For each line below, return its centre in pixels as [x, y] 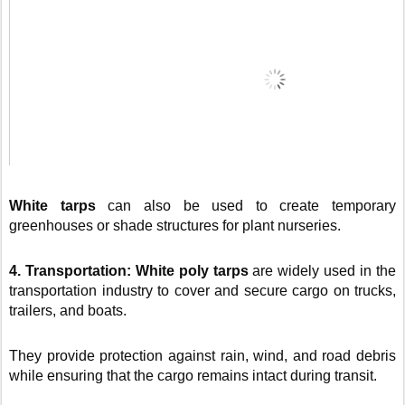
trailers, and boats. [70, 311]
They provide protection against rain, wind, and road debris [202, 356]
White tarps [52, 206]
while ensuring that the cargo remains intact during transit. [193, 376]
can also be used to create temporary [245, 206]
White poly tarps [192, 271]
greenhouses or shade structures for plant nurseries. [175, 226]
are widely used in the [322, 271]
